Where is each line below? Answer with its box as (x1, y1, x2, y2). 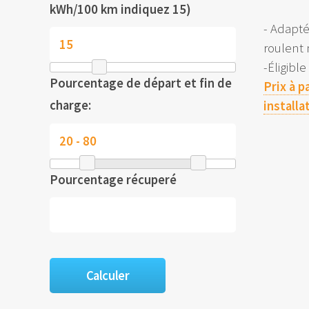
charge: (50, 97, 91, 114)
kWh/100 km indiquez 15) (50, 1, 191, 18)
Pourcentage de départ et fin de (50, 75, 232, 92)
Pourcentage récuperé (50, 171, 177, 188)
